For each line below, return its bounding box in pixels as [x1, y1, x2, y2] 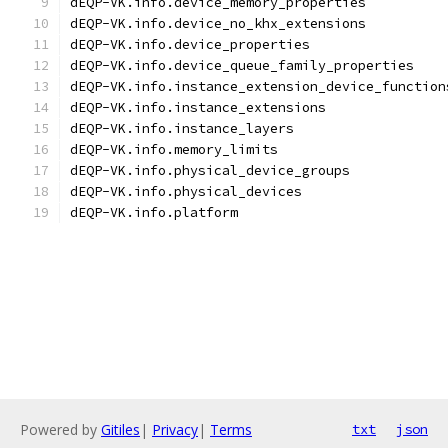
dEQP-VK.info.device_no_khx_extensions [70, 15, 366, 32]
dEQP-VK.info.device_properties [70, 36, 310, 53]
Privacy [152, 420, 198, 439]
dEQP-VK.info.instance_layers [70, 120, 294, 137]
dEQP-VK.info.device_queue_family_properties [70, 57, 414, 74]
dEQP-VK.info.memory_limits [70, 141, 278, 158]
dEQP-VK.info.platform [70, 204, 238, 221]
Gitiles [101, 420, 140, 439]
